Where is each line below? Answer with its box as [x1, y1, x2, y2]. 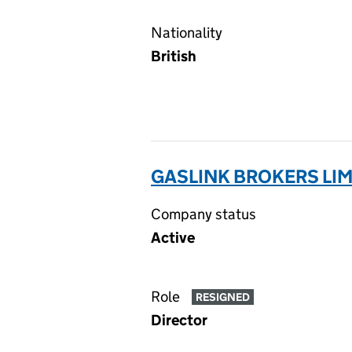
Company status [151, 205, 256, 223]
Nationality [151, 24, 222, 42]
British [151, 47, 196, 65]
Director [151, 311, 207, 329]
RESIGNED [195, 290, 250, 305]
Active [151, 229, 195, 247]
